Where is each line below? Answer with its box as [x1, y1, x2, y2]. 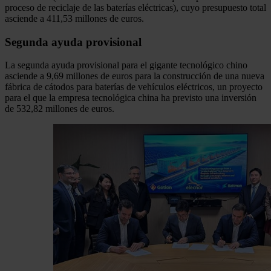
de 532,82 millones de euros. [5, 103, 114, 114]
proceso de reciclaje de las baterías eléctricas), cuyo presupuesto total [5, 2, 266, 13]
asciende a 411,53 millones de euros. [5, 13, 144, 24]
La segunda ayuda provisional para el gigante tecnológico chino [5, 60, 247, 71]
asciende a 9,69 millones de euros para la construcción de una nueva [5, 71, 264, 82]
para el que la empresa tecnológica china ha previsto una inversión [5, 93, 256, 103]
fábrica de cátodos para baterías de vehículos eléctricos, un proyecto [5, 82, 263, 93]
